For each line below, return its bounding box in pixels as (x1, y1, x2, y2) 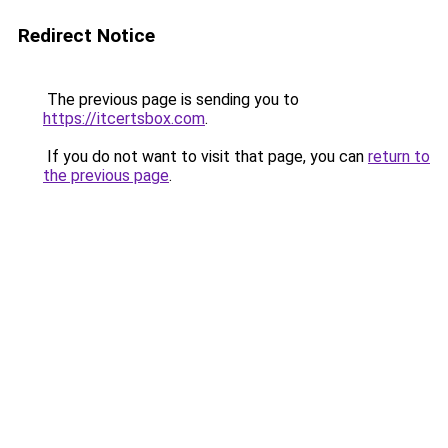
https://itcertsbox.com (43, 109, 205, 128)
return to (368, 147, 430, 166)
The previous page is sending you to (43, 90, 299, 109)
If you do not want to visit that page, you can (43, 147, 368, 166)
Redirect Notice (18, 24, 155, 47)
